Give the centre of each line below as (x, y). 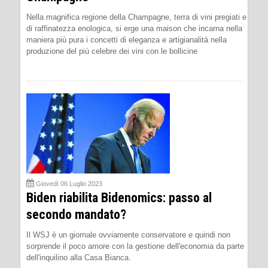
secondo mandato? (76, 214)
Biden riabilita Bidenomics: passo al (119, 198)
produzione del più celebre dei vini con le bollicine (112, 51)
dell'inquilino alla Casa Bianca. (79, 258)
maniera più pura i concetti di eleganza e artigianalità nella (127, 40)
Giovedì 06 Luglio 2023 (69, 184)
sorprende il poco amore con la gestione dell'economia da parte (135, 246)
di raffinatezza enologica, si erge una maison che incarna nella (134, 28)
